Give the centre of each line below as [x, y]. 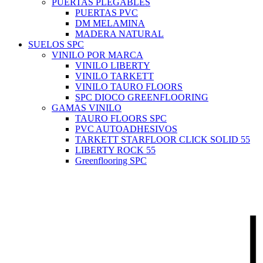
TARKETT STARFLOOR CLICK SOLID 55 [163, 139]
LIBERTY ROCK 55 [115, 150]
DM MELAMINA [110, 23]
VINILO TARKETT [114, 76]
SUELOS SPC [56, 44]
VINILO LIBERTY [113, 65]
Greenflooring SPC [111, 160]
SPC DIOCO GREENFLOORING [142, 97]
